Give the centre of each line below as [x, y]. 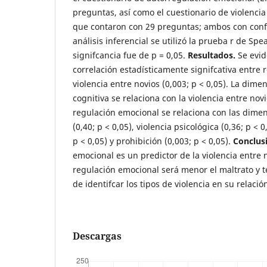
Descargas [97, 236]
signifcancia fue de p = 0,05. [130, 55]
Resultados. [213, 55]
